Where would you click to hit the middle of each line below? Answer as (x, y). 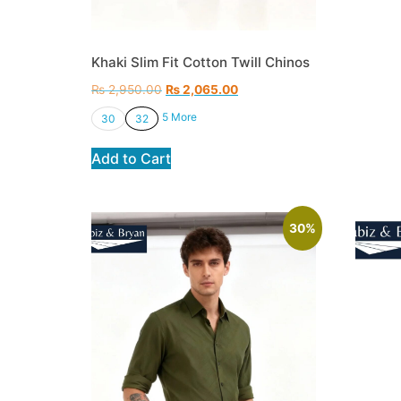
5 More (179, 117)
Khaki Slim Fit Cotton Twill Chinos (200, 62)
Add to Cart (131, 159)
